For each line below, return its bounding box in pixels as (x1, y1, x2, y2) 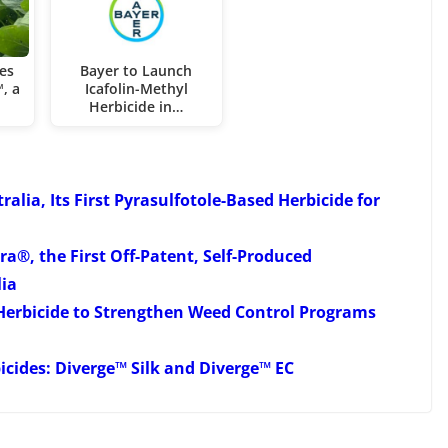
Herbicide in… (89, 96, 184, 116)
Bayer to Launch (80, 60, 193, 80)
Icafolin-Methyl (84, 78, 188, 98)
